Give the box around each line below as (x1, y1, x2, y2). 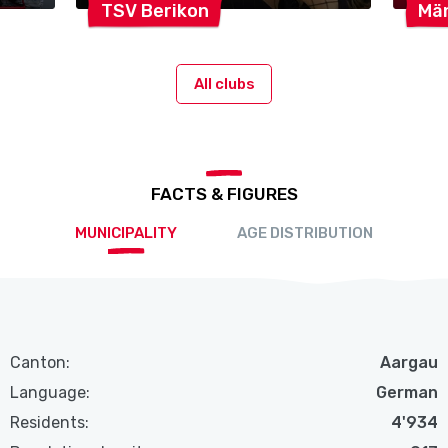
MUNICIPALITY (75, 224, 177, 243)
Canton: (10, 353, 71, 373)
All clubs (193, 74, 255, 93)
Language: (10, 383, 91, 403)
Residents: (10, 413, 90, 433)
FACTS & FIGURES (150, 184, 298, 205)
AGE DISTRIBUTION (237, 224, 373, 243)
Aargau (379, 353, 438, 373)
